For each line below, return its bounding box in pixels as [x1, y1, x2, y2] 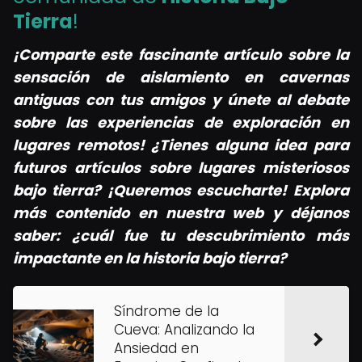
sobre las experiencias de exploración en [13, 112, 349, 133]
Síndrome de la [114, 301, 219, 321]
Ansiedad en [114, 339, 199, 358]
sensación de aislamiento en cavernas [13, 67, 349, 87]
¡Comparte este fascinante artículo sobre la [13, 44, 349, 65]
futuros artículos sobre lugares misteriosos [13, 158, 349, 178]
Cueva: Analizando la [114, 320, 255, 339]
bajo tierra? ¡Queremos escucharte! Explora [13, 180, 349, 200]
